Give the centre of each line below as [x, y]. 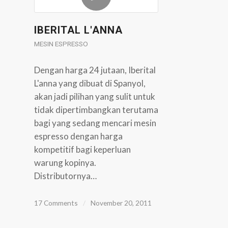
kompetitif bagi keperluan [82, 149]
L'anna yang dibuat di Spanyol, [90, 83]
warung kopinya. [65, 163]
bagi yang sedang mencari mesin [95, 123]
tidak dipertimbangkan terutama [96, 110]
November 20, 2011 [121, 203]
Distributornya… [65, 176]
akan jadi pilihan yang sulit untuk [95, 96]
